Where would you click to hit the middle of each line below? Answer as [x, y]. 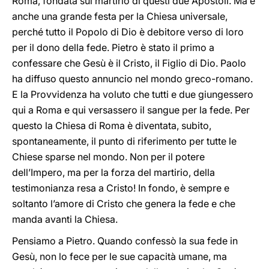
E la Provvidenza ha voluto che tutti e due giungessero [133, 94]
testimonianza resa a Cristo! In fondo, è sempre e [121, 188]
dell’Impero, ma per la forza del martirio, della [113, 172]
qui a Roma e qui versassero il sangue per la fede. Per [131, 110]
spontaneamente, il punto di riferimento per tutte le [124, 141]
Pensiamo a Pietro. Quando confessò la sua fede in [125, 241]
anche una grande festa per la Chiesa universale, [120, 16]
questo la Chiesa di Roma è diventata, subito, [112, 125]
